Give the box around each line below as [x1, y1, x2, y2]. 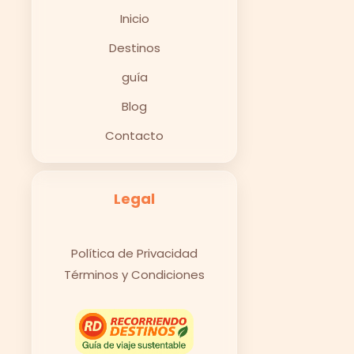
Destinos [108, 39, 160, 56]
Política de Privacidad [71, 244, 198, 262]
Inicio [119, 9, 149, 27]
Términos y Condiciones [64, 265, 205, 283]
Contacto [105, 126, 164, 144]
